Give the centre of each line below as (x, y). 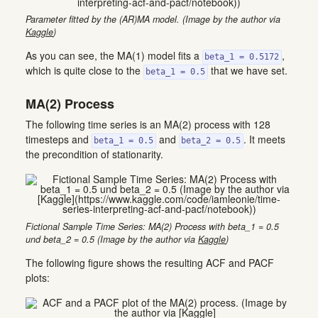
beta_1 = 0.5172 (242, 57)
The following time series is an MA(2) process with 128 (148, 125)
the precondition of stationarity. (94, 154)
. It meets (264, 139)
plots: (38, 277)
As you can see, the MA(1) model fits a (114, 56)
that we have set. (247, 71)
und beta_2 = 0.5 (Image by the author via (112, 239)
